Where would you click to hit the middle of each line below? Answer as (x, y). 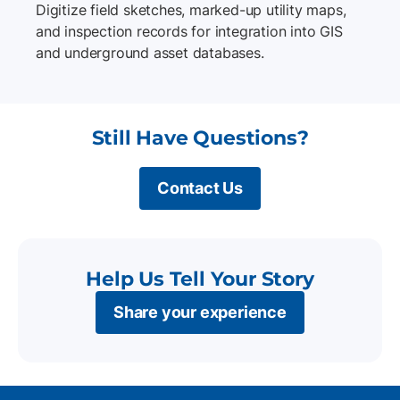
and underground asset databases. (150, 53)
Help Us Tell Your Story (200, 279)
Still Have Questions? (200, 138)
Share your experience (200, 312)
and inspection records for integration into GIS (189, 32)
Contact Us (200, 188)
